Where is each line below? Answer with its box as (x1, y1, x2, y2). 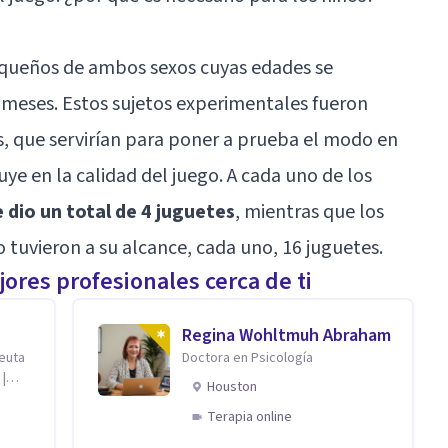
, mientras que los (235, 197, 384, 226)
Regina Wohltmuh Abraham (182, 322, 391, 348)
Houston (207, 376, 257, 397)
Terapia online (207, 406, 292, 427)
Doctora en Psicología (182, 347, 313, 368)
